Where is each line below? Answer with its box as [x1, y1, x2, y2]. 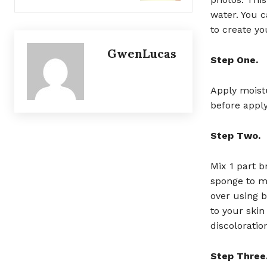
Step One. [210, 54, 258, 66]
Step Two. [210, 130, 260, 142]
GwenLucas [107, 45, 176, 61]
